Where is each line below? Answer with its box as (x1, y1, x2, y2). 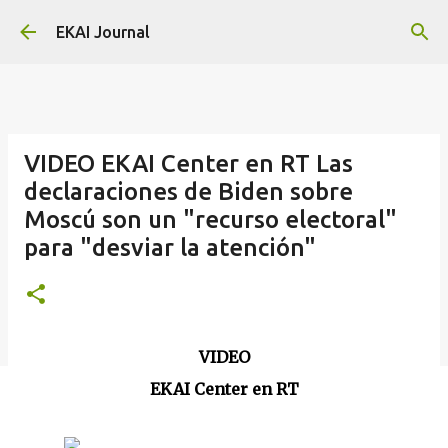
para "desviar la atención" (24, 234, 316, 261)
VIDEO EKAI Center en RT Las (24, 150, 353, 177)
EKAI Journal (56, 23, 150, 41)
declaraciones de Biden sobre (24, 178, 353, 205)
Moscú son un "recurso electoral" (24, 206, 397, 233)
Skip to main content (149, 16, 299, 34)
